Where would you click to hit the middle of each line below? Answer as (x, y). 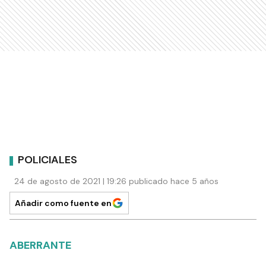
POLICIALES (47, 160)
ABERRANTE (40, 245)
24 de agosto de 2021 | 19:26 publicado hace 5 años (116, 181)
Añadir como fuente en (63, 203)
